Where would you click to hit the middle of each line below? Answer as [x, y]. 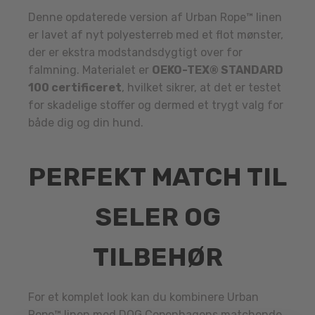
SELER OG [157, 217]
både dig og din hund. [86, 123]
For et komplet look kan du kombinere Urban [143, 297]
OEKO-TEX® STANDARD [218, 70]
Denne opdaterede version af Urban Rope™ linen [155, 18]
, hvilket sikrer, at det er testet [201, 88]
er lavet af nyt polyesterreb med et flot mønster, [156, 35]
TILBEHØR [157, 257]
